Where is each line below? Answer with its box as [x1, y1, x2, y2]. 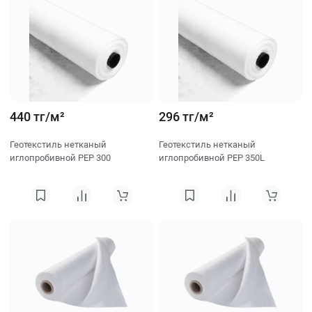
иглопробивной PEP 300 [10, 153, 111, 163]
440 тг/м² [10, 109, 65, 124]
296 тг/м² [159, 109, 214, 124]
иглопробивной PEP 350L [159, 153, 265, 163]
